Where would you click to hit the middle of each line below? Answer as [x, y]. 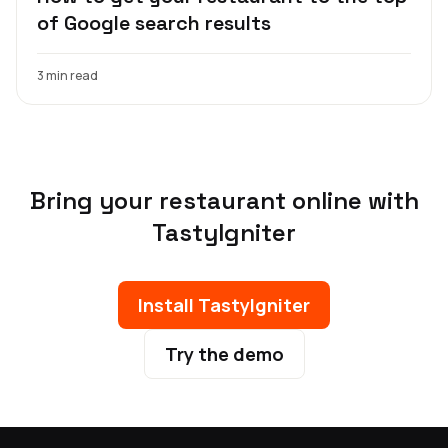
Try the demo [224, 353]
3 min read [67, 75]
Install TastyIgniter [224, 304]
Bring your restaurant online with [224, 200]
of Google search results [154, 22]
